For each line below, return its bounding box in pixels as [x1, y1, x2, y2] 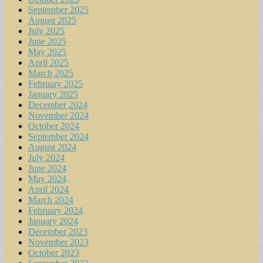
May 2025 [28, 46, 66, 57]
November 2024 [28, 110, 89, 120]
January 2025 [28, 89, 78, 99]
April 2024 [28, 184, 69, 194]
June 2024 [28, 163, 66, 173]
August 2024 [28, 141, 76, 152]
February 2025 [28, 78, 83, 89]
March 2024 [28, 194, 73, 205]
